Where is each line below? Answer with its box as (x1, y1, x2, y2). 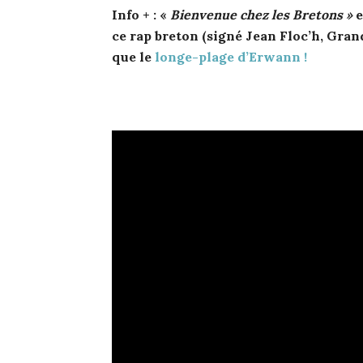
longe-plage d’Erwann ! (155, 48, 307, 65)
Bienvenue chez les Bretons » (170, 6, 352, 23)
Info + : (112, 6, 156, 23)
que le (112, 48, 155, 65)
